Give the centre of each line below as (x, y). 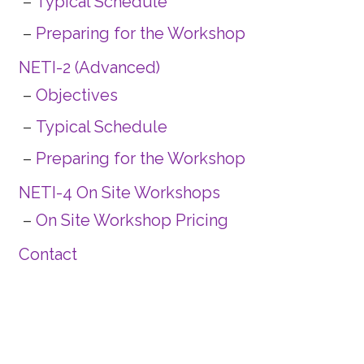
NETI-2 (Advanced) (89, 67)
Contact (48, 254)
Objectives (76, 95)
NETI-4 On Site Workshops (119, 193)
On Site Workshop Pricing (132, 220)
